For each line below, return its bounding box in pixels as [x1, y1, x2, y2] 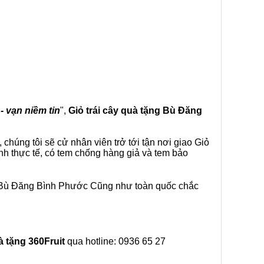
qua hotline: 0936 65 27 [65, 236, 166, 246]
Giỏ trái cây [68, 105, 121, 115]
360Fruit [28, 236, 65, 246]
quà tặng [121, 105, 163, 115]
